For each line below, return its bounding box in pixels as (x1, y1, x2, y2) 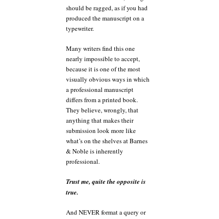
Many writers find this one (66, 44, 135, 53)
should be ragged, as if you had (66, 3, 148, 12)
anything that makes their (66, 115, 133, 125)
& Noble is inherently (66, 146, 123, 155)
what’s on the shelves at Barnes (66, 136, 148, 145)
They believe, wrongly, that (66, 105, 138, 114)
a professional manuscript (66, 85, 133, 94)
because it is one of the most (66, 64, 140, 73)
